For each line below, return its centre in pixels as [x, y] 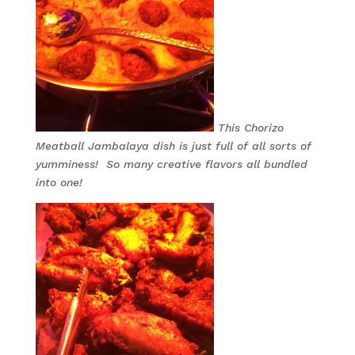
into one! [63, 182]
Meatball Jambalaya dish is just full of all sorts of [173, 146]
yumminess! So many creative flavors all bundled [171, 164]
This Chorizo [250, 128]
